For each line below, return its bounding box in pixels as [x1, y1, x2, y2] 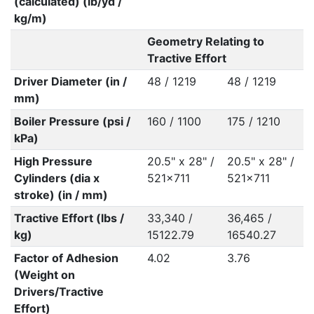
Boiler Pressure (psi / [13, 114, 130, 128]
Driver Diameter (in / [13, 74, 127, 88]
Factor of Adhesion [13, 251, 118, 265]
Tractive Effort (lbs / [13, 211, 124, 225]
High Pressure [13, 154, 93, 168]
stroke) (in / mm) [13, 188, 108, 202]
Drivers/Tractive [13, 285, 104, 299]
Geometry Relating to [146, 34, 264, 48]
